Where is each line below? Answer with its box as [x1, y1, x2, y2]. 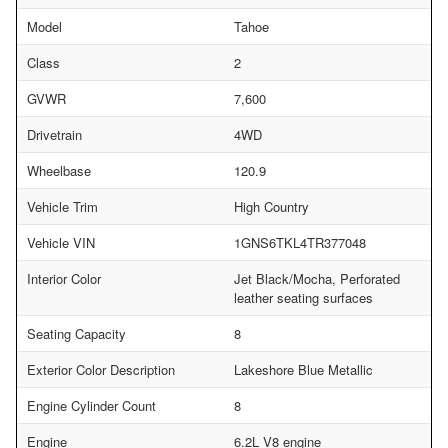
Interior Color [27, 268, 101, 288]
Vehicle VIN [27, 232, 95, 252]
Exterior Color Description [27, 359, 175, 379]
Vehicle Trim [27, 196, 98, 216]
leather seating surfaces [234, 287, 373, 307]
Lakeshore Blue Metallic [234, 359, 373, 379]
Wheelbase [27, 160, 91, 180]
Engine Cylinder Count [27, 395, 156, 415]
